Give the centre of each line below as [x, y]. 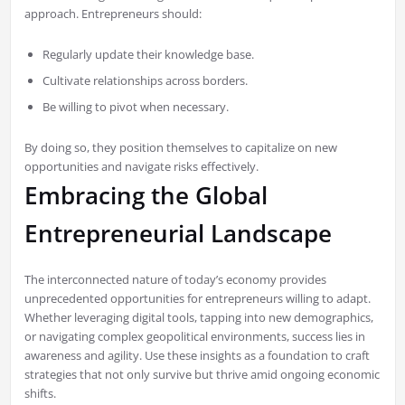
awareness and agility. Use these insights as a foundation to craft [197, 356]
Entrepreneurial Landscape [178, 234]
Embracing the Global [146, 196]
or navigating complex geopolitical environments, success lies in [194, 337]
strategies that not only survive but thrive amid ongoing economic [202, 375]
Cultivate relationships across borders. [145, 81]
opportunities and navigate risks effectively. [141, 167]
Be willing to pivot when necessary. [135, 107]
